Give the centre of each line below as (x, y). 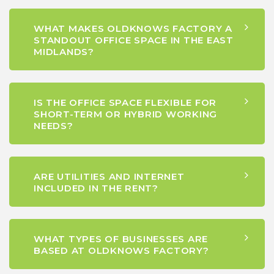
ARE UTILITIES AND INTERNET (109, 177)
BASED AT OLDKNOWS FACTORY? (121, 251)
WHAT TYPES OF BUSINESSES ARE (121, 239)
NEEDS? (54, 126)
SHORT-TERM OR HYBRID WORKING (125, 114)
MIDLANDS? (64, 52)
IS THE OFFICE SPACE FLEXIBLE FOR (125, 103)
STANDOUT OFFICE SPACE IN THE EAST (134, 40)
